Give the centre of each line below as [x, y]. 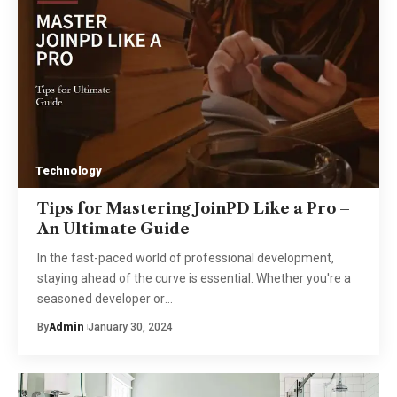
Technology [69, 170]
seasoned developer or [101, 298]
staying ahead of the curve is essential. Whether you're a [194, 278]
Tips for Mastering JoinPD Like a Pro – [193, 208]
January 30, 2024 [130, 327]
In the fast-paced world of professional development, [185, 257]
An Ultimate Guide [113, 228]
